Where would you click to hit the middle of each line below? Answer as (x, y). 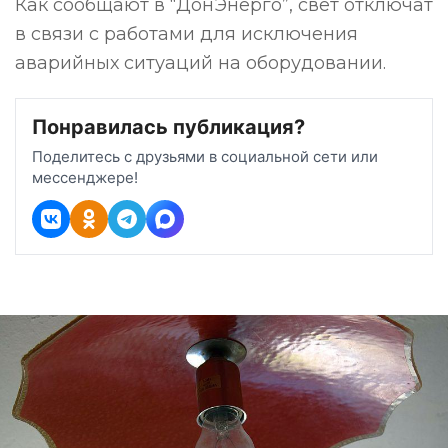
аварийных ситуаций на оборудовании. (200, 63)
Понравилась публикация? (168, 127)
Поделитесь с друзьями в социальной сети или (205, 156)
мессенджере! (85, 177)
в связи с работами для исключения (186, 34)
